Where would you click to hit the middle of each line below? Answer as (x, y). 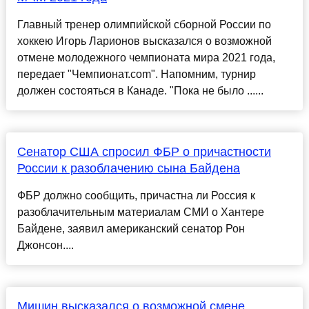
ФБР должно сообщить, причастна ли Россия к (136, 196)
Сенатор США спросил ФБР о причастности (144, 152)
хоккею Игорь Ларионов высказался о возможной (144, 41)
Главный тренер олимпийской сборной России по (144, 25)
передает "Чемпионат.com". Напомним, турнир (136, 74)
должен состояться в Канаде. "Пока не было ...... (140, 91)
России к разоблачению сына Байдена (128, 169)
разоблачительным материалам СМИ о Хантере (140, 212)
